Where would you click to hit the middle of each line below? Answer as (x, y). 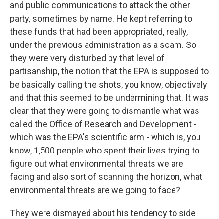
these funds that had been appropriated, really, (99, 32)
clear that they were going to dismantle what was (105, 111)
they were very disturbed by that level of (87, 58)
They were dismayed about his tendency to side (103, 213)
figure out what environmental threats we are (97, 164)
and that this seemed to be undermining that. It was (109, 98)
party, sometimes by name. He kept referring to (101, 18)
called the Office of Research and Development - (103, 124)
